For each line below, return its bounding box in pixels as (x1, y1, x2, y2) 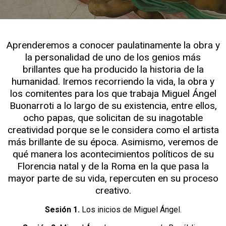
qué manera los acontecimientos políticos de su (12, 148, 214, 160)
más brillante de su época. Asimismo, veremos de (8, 136, 218, 148)
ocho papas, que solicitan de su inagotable (23, 111, 203, 124)
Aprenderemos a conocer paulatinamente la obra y (6, 39, 220, 51)
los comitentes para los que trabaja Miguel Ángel (10, 87, 216, 99)
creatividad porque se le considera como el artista (7, 124, 219, 136)
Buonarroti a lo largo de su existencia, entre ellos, (9, 99, 217, 111)
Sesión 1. (44, 204, 82, 214)
